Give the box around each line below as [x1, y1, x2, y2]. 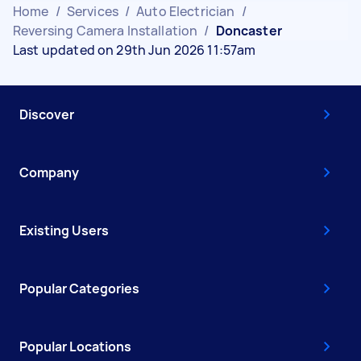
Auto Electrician [136, 2, 235, 20]
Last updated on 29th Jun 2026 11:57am [13, 40, 256, 59]
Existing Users [19, 221, 109, 239]
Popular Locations [19, 337, 131, 355]
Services [66, 2, 118, 20]
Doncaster [215, 21, 282, 39]
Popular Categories [19, 279, 139, 297]
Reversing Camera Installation [13, 21, 198, 39]
